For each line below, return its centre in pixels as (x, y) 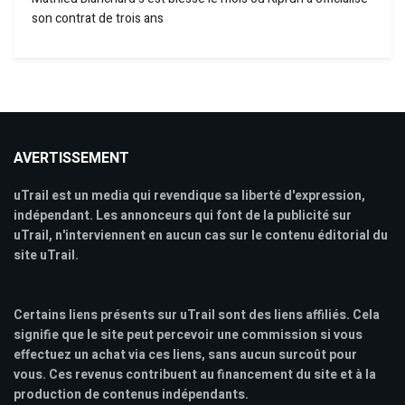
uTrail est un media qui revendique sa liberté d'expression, (189, 196)
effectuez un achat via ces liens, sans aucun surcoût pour (185, 355)
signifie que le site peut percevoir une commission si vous (188, 335)
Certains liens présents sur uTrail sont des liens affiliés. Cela (197, 316)
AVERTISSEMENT (71, 159)
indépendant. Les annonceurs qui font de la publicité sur (183, 216)
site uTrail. (46, 256)
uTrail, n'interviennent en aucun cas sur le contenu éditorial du (201, 236)
